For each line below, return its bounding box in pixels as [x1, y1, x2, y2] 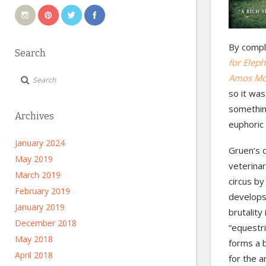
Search [15, 47, 46, 59]
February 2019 [15, 185, 70, 197]
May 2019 [15, 153, 53, 164]
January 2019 [15, 201, 65, 213]
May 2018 [15, 233, 53, 245]
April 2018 [15, 249, 53, 261]
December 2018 [15, 217, 77, 229]
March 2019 [15, 169, 61, 180]
